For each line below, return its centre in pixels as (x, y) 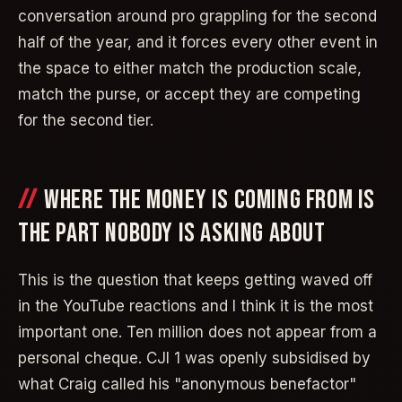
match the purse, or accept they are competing (189, 95)
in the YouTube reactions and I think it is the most (196, 306)
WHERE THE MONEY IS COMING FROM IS (210, 201)
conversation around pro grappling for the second (197, 17)
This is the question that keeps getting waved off (195, 280)
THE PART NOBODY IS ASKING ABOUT (172, 234)
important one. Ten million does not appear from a (197, 332)
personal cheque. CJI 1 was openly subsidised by (194, 358)
